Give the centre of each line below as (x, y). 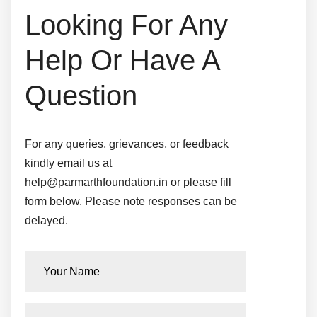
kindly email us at (68, 163)
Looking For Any (126, 25)
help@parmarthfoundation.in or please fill (128, 183)
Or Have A (155, 60)
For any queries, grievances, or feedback (127, 144)
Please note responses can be (160, 202)
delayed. (46, 221)
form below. (53, 202)
